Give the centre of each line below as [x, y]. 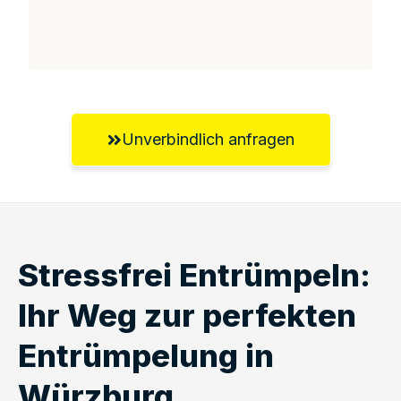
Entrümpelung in [146, 355]
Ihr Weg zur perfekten [187, 315]
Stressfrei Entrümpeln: [194, 274]
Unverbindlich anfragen [208, 139]
